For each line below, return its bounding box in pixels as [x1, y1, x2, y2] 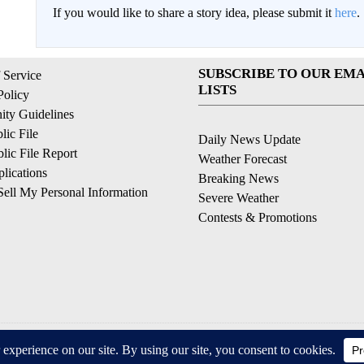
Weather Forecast [198, 152, 287, 166]
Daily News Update [198, 132, 301, 146]
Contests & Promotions [198, 210, 317, 224]
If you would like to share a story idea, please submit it [52, 6, 335, 19]
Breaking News [198, 171, 279, 185]
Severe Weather [198, 191, 279, 205]
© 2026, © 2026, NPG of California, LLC [101, 338, 263, 349]
